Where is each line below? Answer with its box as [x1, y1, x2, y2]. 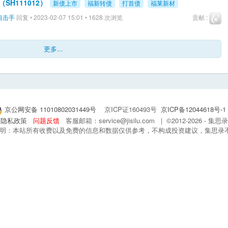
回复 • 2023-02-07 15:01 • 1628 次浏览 [15, 13, 123, 21]
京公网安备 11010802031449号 [2, 104, 98, 114]
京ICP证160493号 [98, 104, 161, 114]
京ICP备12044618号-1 [160, 104, 226, 114]
